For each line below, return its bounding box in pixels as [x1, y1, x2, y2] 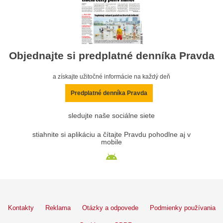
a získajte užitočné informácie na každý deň [53, 73, 170, 81]
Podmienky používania [149, 204, 216, 212]
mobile [101, 138, 122, 146]
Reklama [45, 204, 71, 212]
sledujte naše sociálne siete [68, 112, 155, 120]
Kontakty [7, 204, 34, 212]
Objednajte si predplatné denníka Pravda [8, 50, 215, 62]
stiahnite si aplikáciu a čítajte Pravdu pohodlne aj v [32, 131, 191, 139]
